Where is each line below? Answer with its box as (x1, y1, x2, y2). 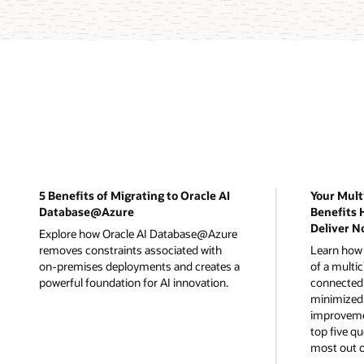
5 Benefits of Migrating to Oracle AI (39, 187, 230, 203)
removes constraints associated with (39, 241, 222, 258)
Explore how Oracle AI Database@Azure (39, 225, 237, 241)
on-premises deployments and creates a (39, 258, 240, 274)
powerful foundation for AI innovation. (39, 274, 228, 290)
